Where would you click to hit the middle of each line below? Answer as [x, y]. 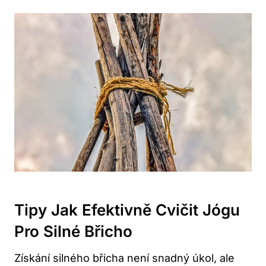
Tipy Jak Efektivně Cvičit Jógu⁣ [127, 210]
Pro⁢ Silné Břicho [73, 232]
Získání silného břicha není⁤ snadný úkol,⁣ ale [124, 258]
